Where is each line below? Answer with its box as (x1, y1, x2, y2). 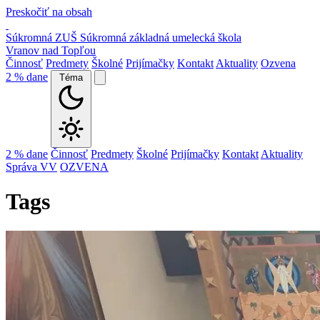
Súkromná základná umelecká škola (80, 31, 241, 44)
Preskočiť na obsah (6, 6, 92, 18)
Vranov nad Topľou (6, 44, 96, 56)
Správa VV (6, 161, 57, 173)
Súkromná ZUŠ (6, 31, 77, 44)
